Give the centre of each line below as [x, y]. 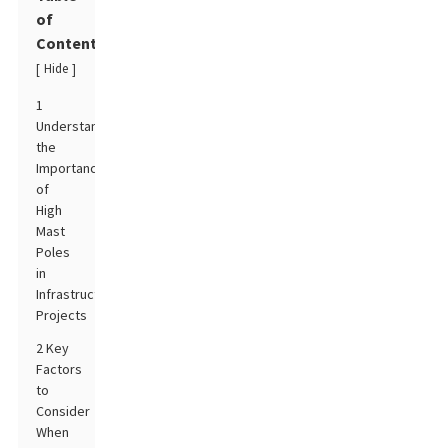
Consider [63, 411]
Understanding [80, 126]
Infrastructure [78, 294]
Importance [71, 168]
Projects [62, 315]
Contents [71, 43]
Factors [59, 369]
